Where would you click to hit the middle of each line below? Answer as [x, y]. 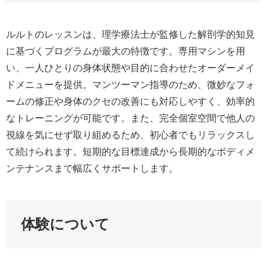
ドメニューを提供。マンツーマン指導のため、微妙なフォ [130, 85]
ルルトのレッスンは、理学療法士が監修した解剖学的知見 [130, 35]
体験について [65, 224]
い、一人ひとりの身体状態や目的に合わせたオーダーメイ [130, 68]
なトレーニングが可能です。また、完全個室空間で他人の [130, 118]
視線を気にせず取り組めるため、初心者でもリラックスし [130, 135]
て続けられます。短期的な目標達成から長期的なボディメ [130, 152]
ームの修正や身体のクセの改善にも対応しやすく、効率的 [130, 102]
